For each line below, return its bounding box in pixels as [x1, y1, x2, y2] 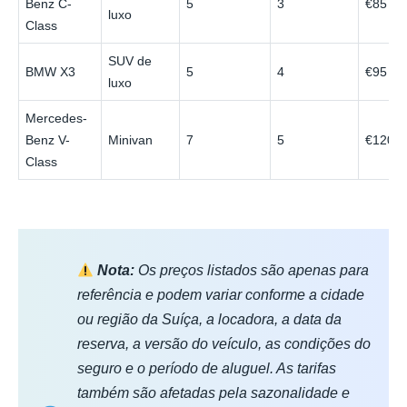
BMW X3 [25, 65, 76, 80]
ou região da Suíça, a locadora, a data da [77, 312, 342, 328]
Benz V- [25, 133, 71, 148]
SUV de [108, 54, 153, 69]
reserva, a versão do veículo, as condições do [77, 336, 371, 352]
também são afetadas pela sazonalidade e [77, 385, 350, 402]
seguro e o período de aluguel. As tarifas [77, 361, 336, 377]
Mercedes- [25, 111, 88, 126]
